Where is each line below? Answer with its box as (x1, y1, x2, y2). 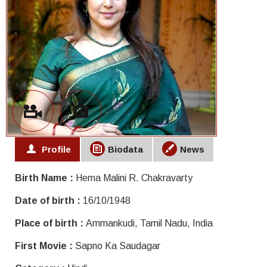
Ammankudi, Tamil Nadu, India (86, 218, 213, 229)
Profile (42, 144, 71, 155)
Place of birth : (15, 218, 86, 229)
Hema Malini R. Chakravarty (76, 173, 193, 184)
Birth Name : (15, 173, 76, 184)
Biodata (108, 144, 143, 155)
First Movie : (15, 241, 75, 252)
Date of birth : (15, 195, 83, 206)
